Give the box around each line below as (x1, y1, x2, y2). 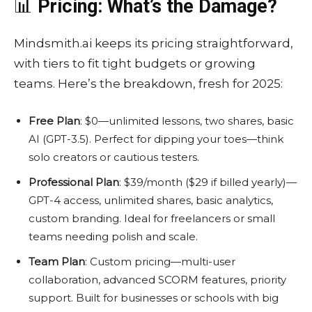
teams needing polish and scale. (29, 230, 198, 244)
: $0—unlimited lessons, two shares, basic (80, 114, 294, 128)
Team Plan (29, 255, 85, 269)
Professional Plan (29, 175, 119, 189)
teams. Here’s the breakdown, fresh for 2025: (14, 77, 283, 91)
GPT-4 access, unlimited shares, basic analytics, (29, 194, 273, 208)
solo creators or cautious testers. (29, 150, 199, 164)
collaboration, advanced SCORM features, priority (29, 273, 286, 287)
